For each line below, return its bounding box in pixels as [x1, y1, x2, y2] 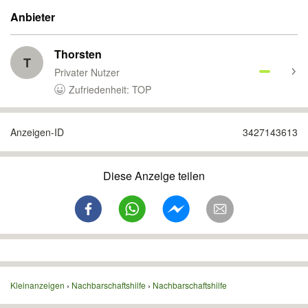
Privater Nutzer [54, 65, 120, 79]
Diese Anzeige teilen [103, 168, 205, 184]
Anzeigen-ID [10, 125, 64, 139]
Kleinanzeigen [10, 279, 65, 291]
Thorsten [54, 46, 102, 62]
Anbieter [10, 9, 55, 25]
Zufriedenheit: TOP [69, 82, 151, 96]
